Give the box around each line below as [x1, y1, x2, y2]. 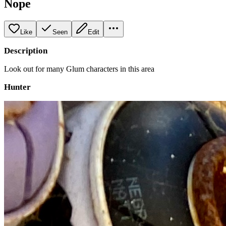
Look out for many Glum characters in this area [4, 64, 154, 73]
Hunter [4, 82, 31, 92]
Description [4, 45, 47, 55]
